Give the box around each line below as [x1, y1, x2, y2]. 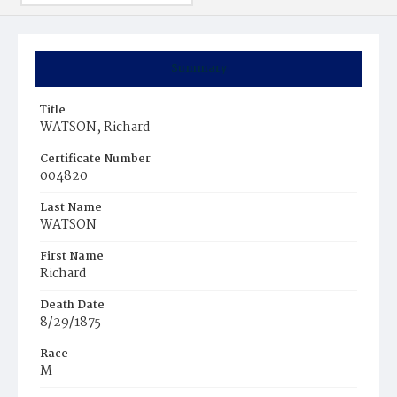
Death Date [40, 296, 105, 315]
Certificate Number [40, 150, 151, 168]
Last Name [40, 198, 102, 217]
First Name [40, 247, 104, 266]
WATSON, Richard [40, 117, 151, 138]
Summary [170, 59, 227, 78]
